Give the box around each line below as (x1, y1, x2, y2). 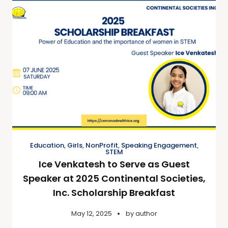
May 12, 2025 (71, 209, 112, 218)
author (135, 209, 157, 218)
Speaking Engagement (121, 140, 197, 150)
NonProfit (85, 140, 118, 150)
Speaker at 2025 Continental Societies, (22, 172, 206, 185)
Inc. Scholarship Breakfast (53, 186, 175, 199)
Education (30, 140, 64, 150)
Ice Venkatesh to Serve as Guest (38, 158, 190, 170)
